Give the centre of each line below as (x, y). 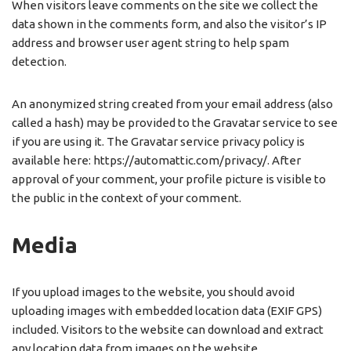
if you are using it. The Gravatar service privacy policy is (158, 142)
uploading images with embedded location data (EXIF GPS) (167, 311)
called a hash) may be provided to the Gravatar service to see (175, 123)
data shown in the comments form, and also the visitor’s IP (169, 24)
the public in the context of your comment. (127, 198)
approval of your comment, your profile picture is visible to (169, 179)
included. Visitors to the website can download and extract (168, 330)
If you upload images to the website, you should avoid (153, 292)
